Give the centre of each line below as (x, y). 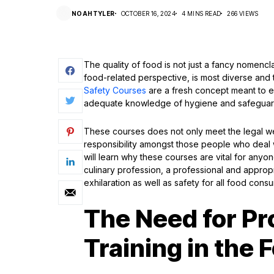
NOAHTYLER (93, 13)
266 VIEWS (243, 13)
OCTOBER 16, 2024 (148, 13)
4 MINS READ (202, 13)
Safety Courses (115, 90)
